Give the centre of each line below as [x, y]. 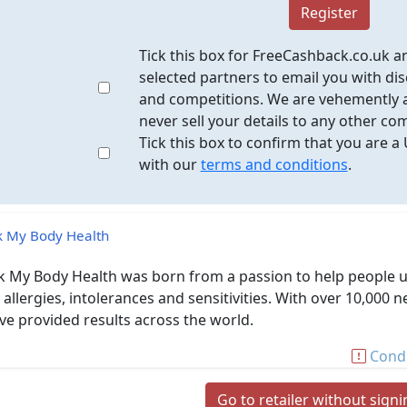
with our [169, 164]
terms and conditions [274, 164]
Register [329, 13]
